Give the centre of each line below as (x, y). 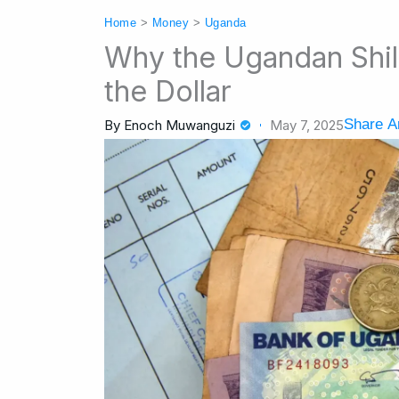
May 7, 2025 (307, 125)
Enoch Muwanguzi (179, 125)
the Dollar (168, 91)
